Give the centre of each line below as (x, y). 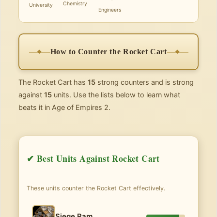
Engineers (109, 10)
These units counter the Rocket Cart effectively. (96, 188)
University (41, 5)
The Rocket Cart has (53, 82)
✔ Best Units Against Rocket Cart (93, 158)
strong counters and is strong (145, 82)
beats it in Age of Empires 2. (64, 108)
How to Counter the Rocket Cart (108, 52)
